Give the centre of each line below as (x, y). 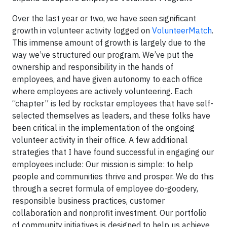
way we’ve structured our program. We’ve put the (103, 55)
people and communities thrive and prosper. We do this (113, 176)
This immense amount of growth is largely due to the (109, 43)
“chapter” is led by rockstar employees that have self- (113, 103)
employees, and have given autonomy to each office (107, 79)
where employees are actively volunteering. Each (102, 91)
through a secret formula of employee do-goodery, (105, 188)
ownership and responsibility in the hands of (93, 67)
